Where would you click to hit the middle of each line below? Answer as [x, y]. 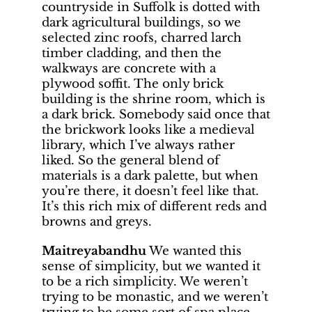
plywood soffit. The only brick [133, 84]
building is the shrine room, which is [154, 99]
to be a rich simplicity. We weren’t [145, 281]
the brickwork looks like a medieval [148, 130]
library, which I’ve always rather [138, 145]
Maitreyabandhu [94, 251]
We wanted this [194, 251]
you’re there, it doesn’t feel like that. [150, 191]
